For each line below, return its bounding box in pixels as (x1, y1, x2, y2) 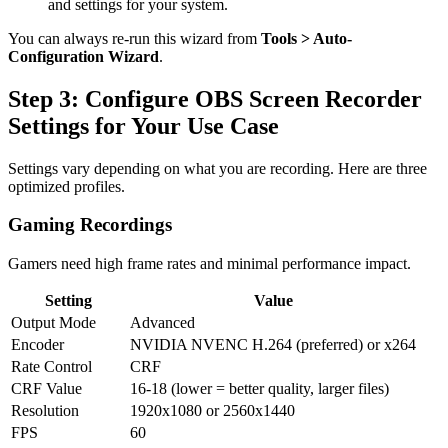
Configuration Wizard (8, 47, 159, 65)
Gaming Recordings (8, 214, 172, 236)
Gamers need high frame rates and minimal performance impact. (8, 255, 411, 273)
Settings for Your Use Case (8, 112, 279, 139)
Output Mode (11, 314, 96, 332)
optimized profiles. (8, 177, 125, 195)
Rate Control (11, 358, 92, 376)
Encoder (11, 336, 64, 354)
